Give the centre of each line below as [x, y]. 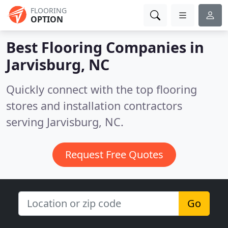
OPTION [47, 19]
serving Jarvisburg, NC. [65, 122]
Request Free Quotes [114, 154]
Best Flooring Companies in [105, 47]
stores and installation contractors [94, 106]
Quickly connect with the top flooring [102, 89]
